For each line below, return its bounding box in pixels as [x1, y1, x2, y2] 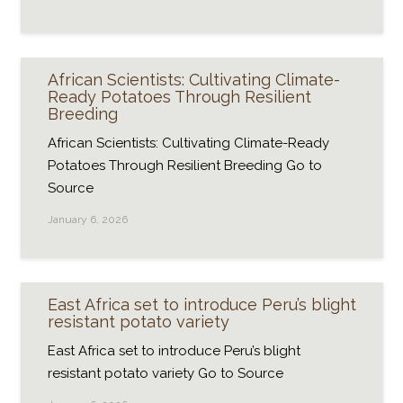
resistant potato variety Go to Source [47, 364, 283, 381]
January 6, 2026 [47, 213, 128, 226]
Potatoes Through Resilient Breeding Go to [47, 157, 322, 174]
